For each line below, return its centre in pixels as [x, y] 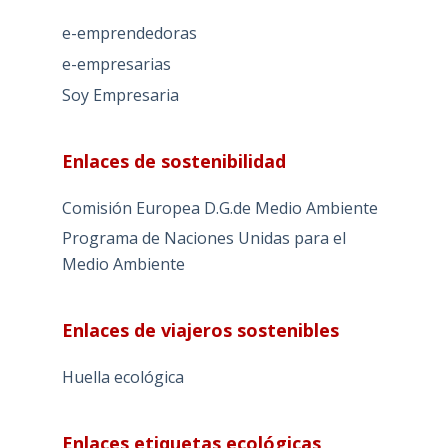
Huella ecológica [122, 377]
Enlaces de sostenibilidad [173, 160]
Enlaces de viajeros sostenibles [200, 330]
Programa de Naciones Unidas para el [203, 238]
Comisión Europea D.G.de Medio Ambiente [219, 207]
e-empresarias [116, 63]
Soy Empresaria [120, 94]
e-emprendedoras [129, 32]
